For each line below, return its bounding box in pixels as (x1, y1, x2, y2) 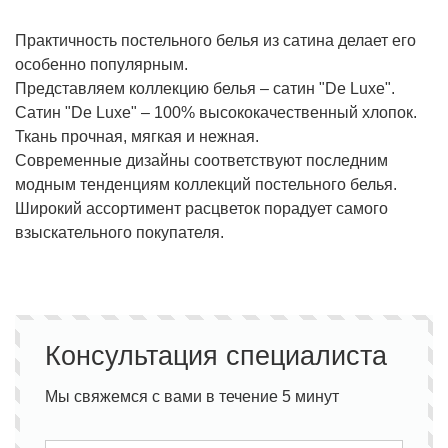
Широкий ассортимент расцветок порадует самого (15, 200, 388, 218)
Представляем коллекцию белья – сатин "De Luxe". (15, 80, 395, 98)
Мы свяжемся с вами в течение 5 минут (45, 387, 340, 405)
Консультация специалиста (45, 339, 388, 371)
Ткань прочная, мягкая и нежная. (15, 128, 259, 146)
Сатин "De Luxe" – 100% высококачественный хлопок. (15, 104, 417, 122)
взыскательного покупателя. (15, 224, 224, 242)
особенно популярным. (15, 56, 188, 74)
